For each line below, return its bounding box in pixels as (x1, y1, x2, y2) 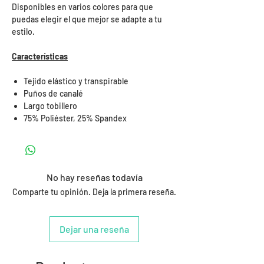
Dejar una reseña (60, 223, 129, 235)
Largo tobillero (24, 101, 77, 111)
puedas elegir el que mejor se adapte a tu (12, 14, 162, 25)
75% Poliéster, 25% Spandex (24, 113, 127, 124)
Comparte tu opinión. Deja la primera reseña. (12, 187, 176, 197)
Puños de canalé (24, 88, 83, 99)
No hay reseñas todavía (46, 171, 143, 183)
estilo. (12, 27, 35, 37)
